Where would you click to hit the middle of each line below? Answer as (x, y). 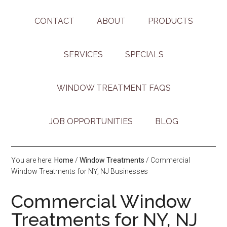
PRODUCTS (170, 21)
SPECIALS (144, 55)
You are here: (33, 160)
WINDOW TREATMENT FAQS (113, 88)
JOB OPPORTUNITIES (91, 122)
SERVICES (83, 55)
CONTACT (54, 21)
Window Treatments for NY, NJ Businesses (80, 172)
